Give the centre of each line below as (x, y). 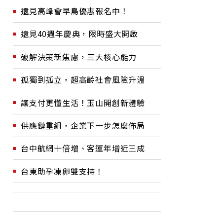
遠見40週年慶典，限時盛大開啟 (79, 34)
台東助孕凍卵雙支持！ (62, 171)
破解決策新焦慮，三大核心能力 (79, 56)
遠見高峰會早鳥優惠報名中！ (75, 11)
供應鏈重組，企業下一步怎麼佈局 (83, 125)
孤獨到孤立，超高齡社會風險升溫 (83, 80)
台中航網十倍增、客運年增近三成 (83, 148)
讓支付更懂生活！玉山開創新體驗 (83, 102)
